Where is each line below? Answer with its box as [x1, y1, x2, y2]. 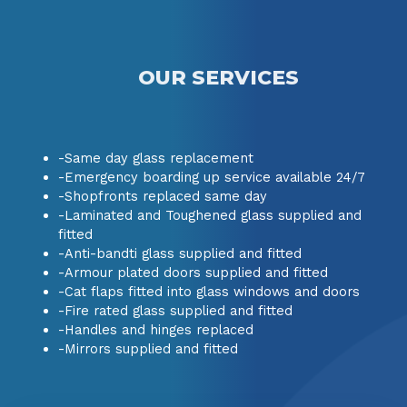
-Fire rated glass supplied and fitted [57, 302, 293, 319]
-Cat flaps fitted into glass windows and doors [57, 283, 360, 300]
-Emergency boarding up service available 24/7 [57, 168, 365, 185]
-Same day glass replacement [57, 149, 253, 166]
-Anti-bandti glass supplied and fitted [57, 244, 302, 262]
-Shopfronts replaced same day [57, 187, 267, 204]
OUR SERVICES [137, 65, 299, 90]
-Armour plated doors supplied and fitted [57, 263, 328, 281]
